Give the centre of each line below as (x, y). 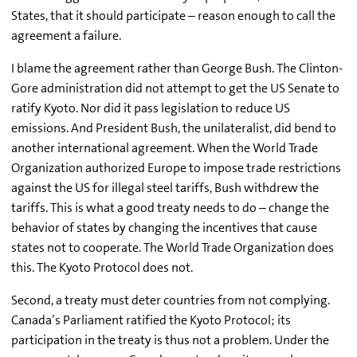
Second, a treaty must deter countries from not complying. (171, 300)
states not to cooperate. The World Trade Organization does (173, 247)
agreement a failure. (66, 35)
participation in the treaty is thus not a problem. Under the (170, 339)
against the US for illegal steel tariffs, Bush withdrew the (165, 187)
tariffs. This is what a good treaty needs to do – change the (170, 207)
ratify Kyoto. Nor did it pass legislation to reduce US (151, 108)
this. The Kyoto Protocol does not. (102, 267)
